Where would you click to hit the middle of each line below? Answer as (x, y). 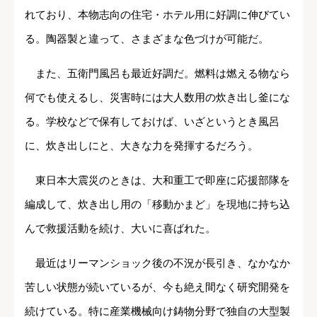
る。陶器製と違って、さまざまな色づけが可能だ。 (147, 39)
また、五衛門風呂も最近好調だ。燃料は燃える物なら (157, 74)
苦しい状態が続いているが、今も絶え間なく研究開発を (157, 287)
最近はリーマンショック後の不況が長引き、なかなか (157, 263)
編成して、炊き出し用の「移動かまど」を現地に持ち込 (157, 204)
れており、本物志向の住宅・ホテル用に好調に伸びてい (157, 15)
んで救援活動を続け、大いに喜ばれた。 (120, 229)
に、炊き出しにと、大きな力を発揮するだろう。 (142, 146)
